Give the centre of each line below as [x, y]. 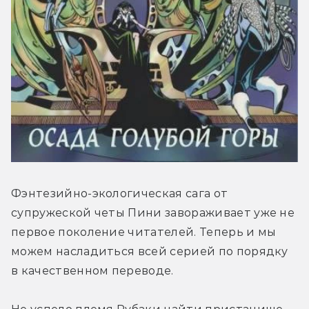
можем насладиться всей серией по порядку [150, 251]
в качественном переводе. [92, 270]
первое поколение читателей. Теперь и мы [144, 232]
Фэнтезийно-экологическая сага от [120, 193]
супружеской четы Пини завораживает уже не [153, 212]
